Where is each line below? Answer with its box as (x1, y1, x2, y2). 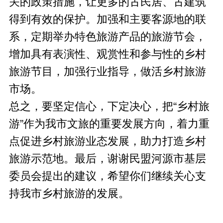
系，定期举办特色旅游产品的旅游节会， (8, 30, 206, 43)
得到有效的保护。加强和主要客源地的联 (8, 13, 206, 25)
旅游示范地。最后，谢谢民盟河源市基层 (8, 152, 206, 165)
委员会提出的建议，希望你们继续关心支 (8, 170, 206, 182)
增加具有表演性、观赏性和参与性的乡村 (8, 48, 206, 60)
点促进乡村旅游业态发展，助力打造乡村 (8, 135, 206, 147)
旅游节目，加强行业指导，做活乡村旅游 (8, 65, 206, 78)
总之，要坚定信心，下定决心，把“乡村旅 (8, 100, 210, 112)
